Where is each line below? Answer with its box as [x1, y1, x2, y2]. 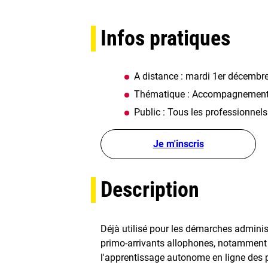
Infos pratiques [100, 25, 230, 51]
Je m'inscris [153, 138, 204, 150]
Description [100, 176, 199, 202]
